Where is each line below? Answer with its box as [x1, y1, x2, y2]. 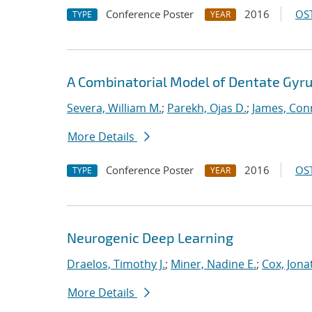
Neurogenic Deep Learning [67, 229, 233, 246]
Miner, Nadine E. [171, 256, 256, 272]
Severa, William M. [67, 100, 162, 116]
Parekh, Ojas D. [167, 100, 247, 116]
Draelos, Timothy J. [67, 256, 165, 272]
